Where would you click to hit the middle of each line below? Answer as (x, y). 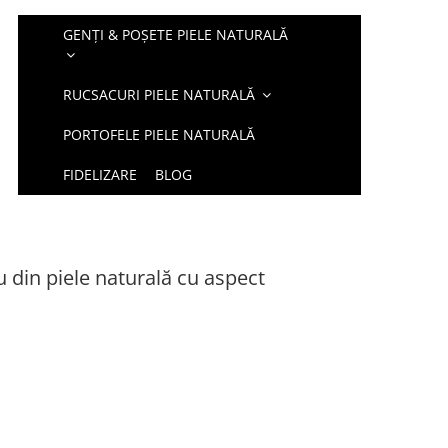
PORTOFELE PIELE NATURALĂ (159, 134)
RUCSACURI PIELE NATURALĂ (159, 94)
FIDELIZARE (100, 174)
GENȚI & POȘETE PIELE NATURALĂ (176, 34)
